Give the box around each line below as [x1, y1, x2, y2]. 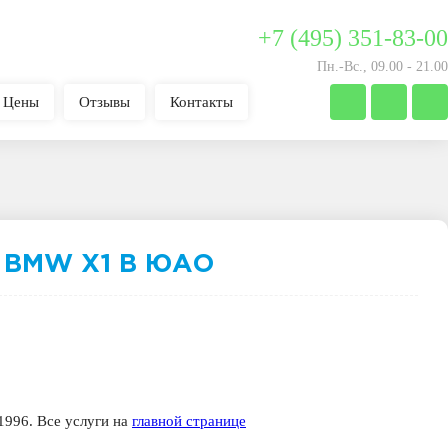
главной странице [132, 413, 246, 429]
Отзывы [79, 94, 130, 110]
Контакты [170, 94, 233, 110]
